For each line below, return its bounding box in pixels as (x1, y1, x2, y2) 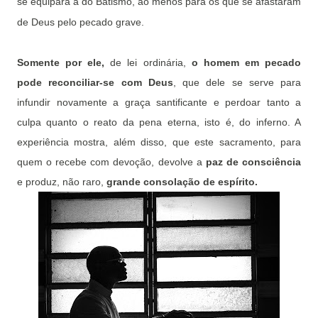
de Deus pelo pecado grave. (17, 16, 144, 28)
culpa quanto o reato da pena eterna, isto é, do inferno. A (17, 116, 301, 128)
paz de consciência (205, 156, 302, 168)
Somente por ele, (17, 57, 105, 69)
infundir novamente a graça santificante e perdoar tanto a (17, 97, 301, 109)
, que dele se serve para (172, 77, 301, 89)
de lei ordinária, (104, 57, 192, 69)
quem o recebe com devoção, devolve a (17, 156, 206, 168)
